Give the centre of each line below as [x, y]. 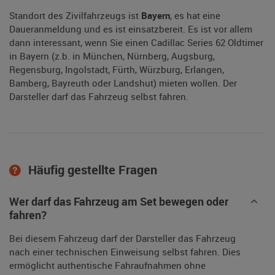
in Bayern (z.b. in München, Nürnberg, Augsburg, [112, 56]
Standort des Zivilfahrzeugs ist [75, 16]
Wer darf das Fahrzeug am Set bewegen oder [119, 202]
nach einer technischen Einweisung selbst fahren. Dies [125, 252]
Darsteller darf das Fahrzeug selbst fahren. [99, 97]
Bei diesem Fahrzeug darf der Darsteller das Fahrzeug [122, 238]
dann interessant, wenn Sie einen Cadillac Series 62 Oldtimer [136, 43]
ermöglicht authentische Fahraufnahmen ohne [107, 265]
